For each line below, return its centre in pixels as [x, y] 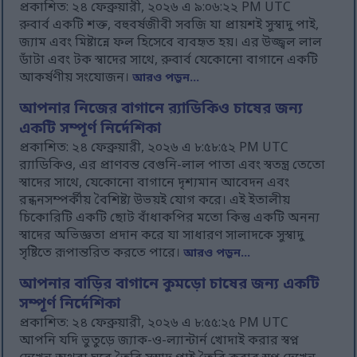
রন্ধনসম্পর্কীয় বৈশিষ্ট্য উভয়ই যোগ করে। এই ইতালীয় [155, 201]
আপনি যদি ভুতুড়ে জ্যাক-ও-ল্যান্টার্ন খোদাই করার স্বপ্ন [159, 341]
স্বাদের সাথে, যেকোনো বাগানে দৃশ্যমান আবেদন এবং [155, 184]
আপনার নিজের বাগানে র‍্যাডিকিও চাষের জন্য [161, 110]
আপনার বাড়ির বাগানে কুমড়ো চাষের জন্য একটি [170, 285]
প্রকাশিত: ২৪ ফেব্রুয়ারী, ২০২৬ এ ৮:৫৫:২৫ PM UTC [154, 324]
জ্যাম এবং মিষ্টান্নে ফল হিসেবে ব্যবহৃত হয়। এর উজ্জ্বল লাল [171, 43]
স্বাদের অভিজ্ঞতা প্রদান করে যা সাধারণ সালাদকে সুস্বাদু [162, 236]
